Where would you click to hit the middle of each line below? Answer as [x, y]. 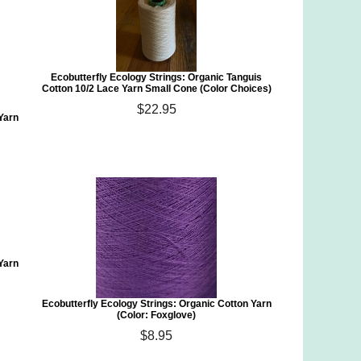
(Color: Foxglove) [157, 315]
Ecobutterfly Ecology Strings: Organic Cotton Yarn [156, 304]
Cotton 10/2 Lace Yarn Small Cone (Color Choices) [156, 89]
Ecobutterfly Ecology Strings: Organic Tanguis [157, 77]
